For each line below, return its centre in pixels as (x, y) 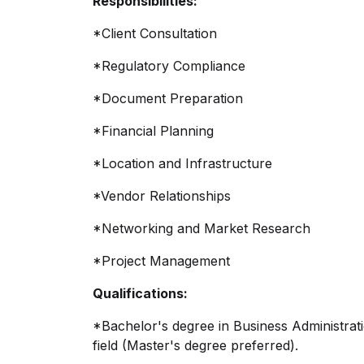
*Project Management (161, 261)
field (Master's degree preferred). (195, 345)
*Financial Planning (153, 131)
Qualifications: (140, 293)
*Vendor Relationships (162, 196)
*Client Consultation (155, 33)
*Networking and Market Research (201, 228)
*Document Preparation (168, 98)
